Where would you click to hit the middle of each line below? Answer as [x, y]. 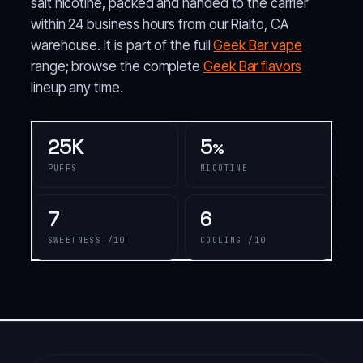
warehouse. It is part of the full [122, 45]
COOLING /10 [233, 240]
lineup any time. [77, 88]
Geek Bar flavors [252, 66]
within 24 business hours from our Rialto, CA [160, 24]
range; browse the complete [117, 66]
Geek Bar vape [258, 45]
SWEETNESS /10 [86, 240]
